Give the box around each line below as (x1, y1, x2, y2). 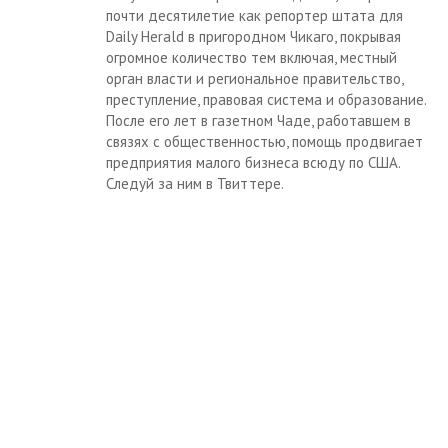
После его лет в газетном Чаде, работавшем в (106, 111, 411, 131)
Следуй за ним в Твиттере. (106, 174, 284, 194)
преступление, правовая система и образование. (106, 90, 426, 110)
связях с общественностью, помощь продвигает (106, 132, 423, 152)
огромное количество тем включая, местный (106, 48, 397, 68)
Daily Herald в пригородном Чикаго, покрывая (106, 27, 401, 47)
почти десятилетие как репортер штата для (106, 6, 403, 26)
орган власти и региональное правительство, (106, 69, 403, 89)
